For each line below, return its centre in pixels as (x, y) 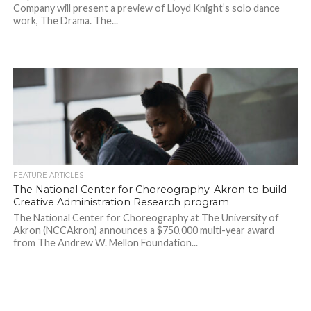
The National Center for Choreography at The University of (146, 218)
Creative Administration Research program (121, 202)
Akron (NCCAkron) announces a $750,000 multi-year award (143, 230)
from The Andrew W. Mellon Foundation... (105, 243)
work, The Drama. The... (65, 21)
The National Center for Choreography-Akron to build (150, 190)
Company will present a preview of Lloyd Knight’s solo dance (146, 8)
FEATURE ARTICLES (48, 176)
